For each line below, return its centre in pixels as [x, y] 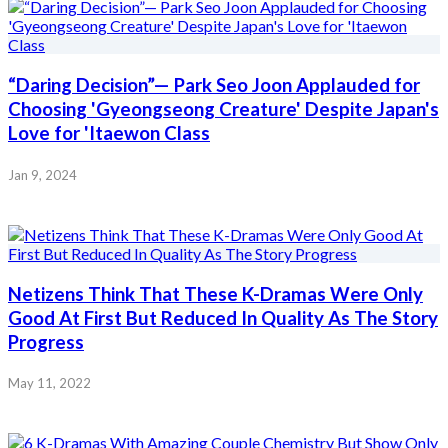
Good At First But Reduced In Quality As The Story [223, 317]
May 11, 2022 [49, 383]
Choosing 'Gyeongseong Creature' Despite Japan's [223, 109]
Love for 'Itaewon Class [109, 133]
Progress [46, 341]
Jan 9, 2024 [42, 174]
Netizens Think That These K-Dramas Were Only [215, 293]
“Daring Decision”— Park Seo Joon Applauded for [214, 85]
